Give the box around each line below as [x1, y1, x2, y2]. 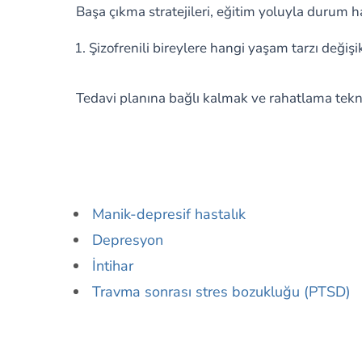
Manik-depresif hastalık [91, 204, 246, 224]
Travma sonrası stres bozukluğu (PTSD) [91, 282, 351, 301]
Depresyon [91, 230, 163, 250]
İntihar [91, 256, 133, 276]
